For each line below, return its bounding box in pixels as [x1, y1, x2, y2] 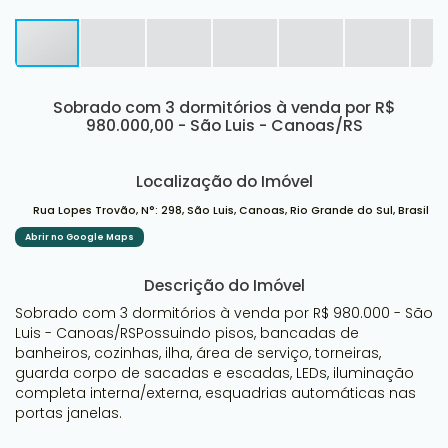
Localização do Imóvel [135, 169, 313, 193]
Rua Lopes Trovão [33, 202, 136, 218]
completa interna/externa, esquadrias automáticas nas [15, 382, 416, 403]
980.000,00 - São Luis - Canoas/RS [85, 113, 363, 137]
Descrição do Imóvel [143, 273, 305, 297]
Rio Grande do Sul [290, 202, 393, 218]
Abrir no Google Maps [25, 230, 134, 243]
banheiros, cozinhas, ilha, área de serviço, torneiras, [15, 342, 381, 363]
